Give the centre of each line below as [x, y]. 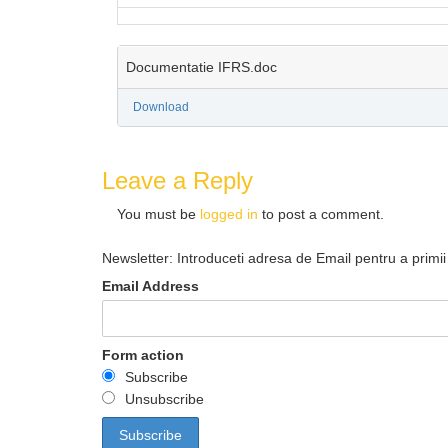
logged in [229, 214]
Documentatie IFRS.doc [201, 67]
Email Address [150, 286]
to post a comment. [321, 214]
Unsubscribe [164, 399]
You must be [158, 214]
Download [161, 107]
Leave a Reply [177, 180]
